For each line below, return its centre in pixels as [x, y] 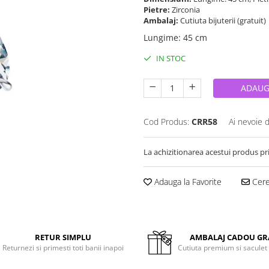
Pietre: [158, 10]
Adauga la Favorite [187, 182]
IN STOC [170, 58]
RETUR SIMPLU [63, 237]
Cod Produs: [166, 122]
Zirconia [187, 10]
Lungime [161, 38]
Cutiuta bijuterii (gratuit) [224, 20]
